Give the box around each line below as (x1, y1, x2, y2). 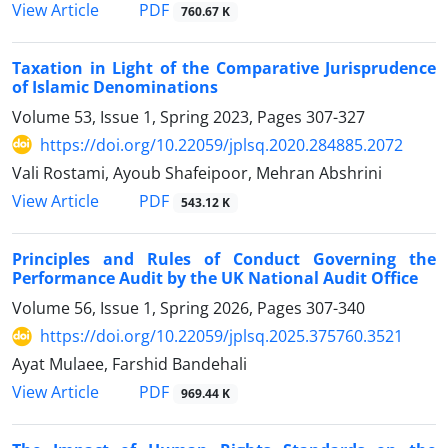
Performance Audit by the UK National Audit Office (12, 267, 418, 290)
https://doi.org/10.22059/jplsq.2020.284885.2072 (40, 133, 403, 156)
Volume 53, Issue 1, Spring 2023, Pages (12, 105, 306, 128)
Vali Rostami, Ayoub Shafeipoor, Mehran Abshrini (12, 161, 382, 184)
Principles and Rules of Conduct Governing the (12, 248, 436, 271)
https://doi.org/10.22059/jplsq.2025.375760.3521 (40, 325, 403, 348)
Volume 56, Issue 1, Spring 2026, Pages (12, 297, 306, 320)
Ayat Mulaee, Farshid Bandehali (12, 353, 247, 376)
